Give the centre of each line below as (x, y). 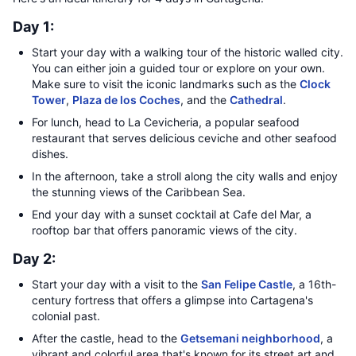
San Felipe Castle (247, 284)
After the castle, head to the (106, 338)
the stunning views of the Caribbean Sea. (139, 192)
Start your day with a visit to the (116, 284)
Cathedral (256, 100)
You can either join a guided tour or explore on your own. (178, 68)
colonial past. (66, 316)
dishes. (50, 154)
